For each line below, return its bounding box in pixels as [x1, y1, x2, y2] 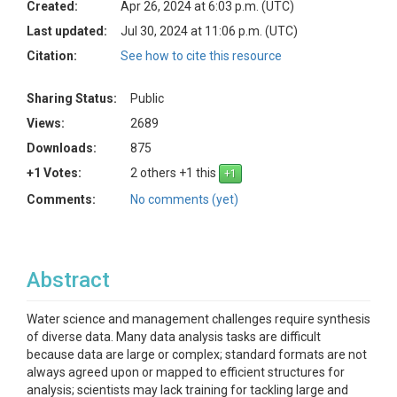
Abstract [27, 268, 110, 292]
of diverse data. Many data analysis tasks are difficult [27, 330, 321, 344]
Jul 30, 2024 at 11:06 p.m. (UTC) [121, 24, 298, 38]
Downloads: [27, 141, 97, 155]
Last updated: [27, 24, 107, 38]
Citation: [27, 49, 77, 63]
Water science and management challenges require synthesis [27, 312, 370, 326]
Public [130, 91, 164, 105]
